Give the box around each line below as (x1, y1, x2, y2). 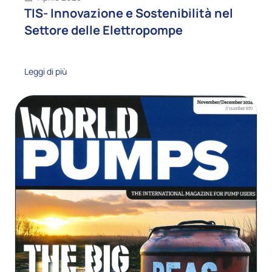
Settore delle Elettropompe (24, 22, 183, 39)
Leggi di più (24, 66, 67, 78)
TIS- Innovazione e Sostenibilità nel (24, 5, 233, 22)
